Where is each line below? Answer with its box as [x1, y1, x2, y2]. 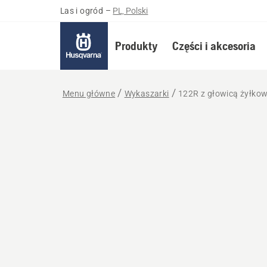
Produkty [114, 39, 158, 52]
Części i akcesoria [172, 39, 256, 52]
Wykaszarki [124, 89, 169, 98]
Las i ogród [60, 6, 104, 15]
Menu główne [62, 89, 116, 98]
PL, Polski [113, 6, 148, 15]
